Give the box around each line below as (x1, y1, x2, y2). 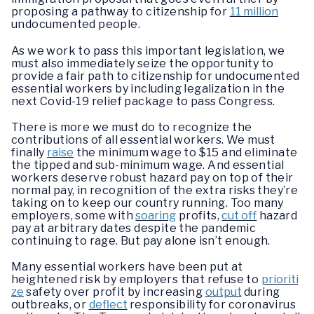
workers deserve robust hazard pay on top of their (11, 170, 294, 184)
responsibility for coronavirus (127, 297, 296, 311)
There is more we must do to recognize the (11, 120, 252, 134)
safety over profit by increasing (24, 285, 205, 299)
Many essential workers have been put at (11, 259, 243, 273)
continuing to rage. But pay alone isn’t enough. (11, 233, 271, 247)
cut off (221, 208, 257, 222)
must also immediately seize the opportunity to (11, 56, 274, 70)
